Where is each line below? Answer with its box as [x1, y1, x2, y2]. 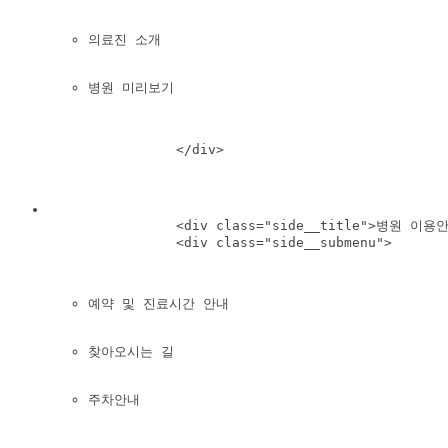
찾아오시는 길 [88, 344, 174, 360]
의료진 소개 [88, 32, 161, 48]
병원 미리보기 [88, 80, 174, 96]
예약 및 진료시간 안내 [88, 296, 229, 312]
